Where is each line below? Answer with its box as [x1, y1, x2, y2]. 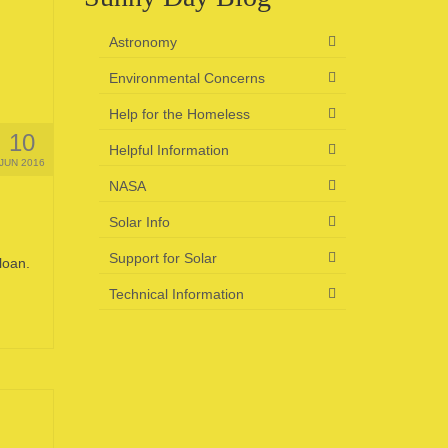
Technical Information [108, 286, 244, 302]
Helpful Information [108, 142, 229, 158]
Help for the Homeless [108, 106, 250, 122]
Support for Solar [108, 250, 217, 266]
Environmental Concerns [108, 70, 265, 86]
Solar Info [108, 214, 170, 230]
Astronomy [108, 34, 177, 50]
